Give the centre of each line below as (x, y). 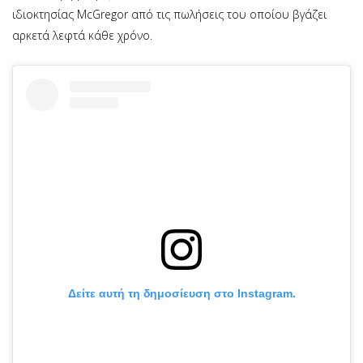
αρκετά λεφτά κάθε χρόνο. (82, 35)
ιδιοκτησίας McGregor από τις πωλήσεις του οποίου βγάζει (169, 14)
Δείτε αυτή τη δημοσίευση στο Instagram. (181, 293)
